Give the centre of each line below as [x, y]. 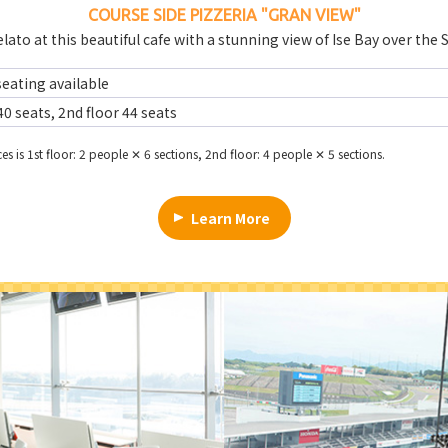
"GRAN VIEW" [308, 14]
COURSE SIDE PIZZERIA [172, 14]
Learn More [231, 217]
